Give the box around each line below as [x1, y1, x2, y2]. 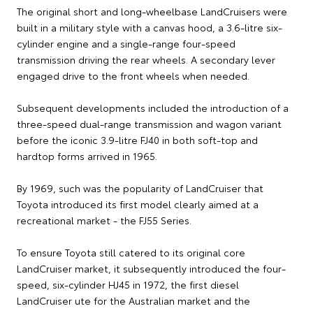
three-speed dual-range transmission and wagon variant [17, 117, 282, 131]
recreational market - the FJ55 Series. [17, 213, 191, 228]
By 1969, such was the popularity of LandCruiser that [17, 181, 263, 196]
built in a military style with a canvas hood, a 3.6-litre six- [17, 20, 282, 35]
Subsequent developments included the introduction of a [17, 101, 289, 115]
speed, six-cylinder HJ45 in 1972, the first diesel [17, 277, 239, 292]
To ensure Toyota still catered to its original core [17, 245, 245, 260]
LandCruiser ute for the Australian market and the [17, 293, 250, 308]
